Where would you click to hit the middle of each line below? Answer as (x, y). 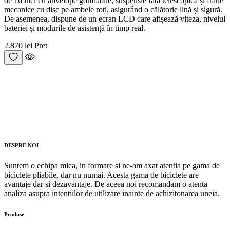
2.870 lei (18, 45)
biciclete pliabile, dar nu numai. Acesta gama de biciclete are (101, 175)
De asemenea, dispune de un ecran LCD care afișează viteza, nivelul (115, 18)
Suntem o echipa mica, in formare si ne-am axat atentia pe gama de (112, 165)
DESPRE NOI (21, 145)
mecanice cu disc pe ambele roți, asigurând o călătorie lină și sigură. (113, 9)
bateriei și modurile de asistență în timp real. (75, 28)
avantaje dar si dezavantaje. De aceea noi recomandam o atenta (106, 184)
